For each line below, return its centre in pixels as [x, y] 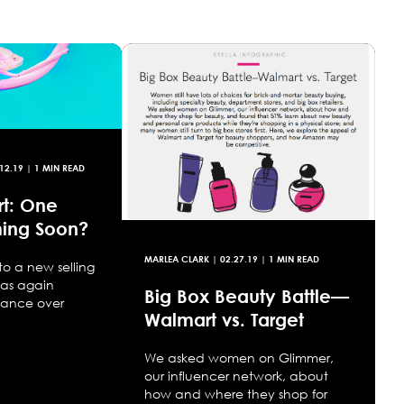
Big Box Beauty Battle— [246, 296]
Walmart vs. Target [224, 320]
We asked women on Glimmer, [239, 358]
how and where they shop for [235, 394]
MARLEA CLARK [176, 259]
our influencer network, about [236, 376]
